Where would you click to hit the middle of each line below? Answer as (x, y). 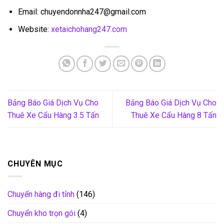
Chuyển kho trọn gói (41, 213)
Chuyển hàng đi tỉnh (41, 194)
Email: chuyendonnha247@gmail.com (82, 12)
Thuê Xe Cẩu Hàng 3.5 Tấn (53, 115)
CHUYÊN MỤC (35, 164)
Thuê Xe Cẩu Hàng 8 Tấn (174, 115)
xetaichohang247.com (89, 29)
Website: (34, 29)
